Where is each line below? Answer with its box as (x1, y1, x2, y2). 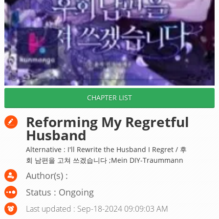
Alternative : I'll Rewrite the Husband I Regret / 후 (25, 144, 187, 154)
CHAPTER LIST (87, 92, 132, 102)
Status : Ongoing (25, 186, 94, 198)
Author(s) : (25, 169, 68, 181)
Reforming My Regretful (25, 112, 189, 131)
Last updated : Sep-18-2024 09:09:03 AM (25, 203, 168, 214)
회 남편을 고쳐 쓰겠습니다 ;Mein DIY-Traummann (25, 155, 183, 165)
